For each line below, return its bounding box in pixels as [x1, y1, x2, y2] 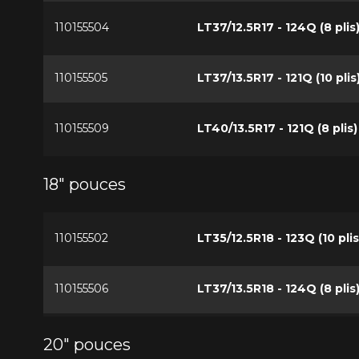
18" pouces [42, 174, 126, 194]
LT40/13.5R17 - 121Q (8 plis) [196, 120, 357, 135]
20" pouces [42, 334, 131, 354]
